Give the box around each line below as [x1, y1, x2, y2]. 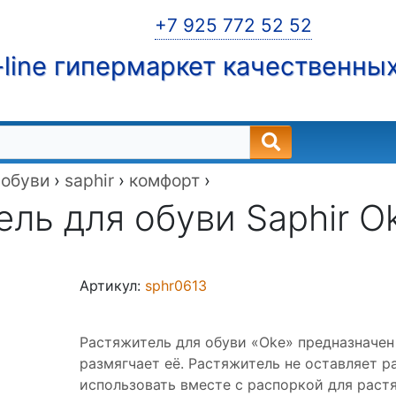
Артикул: [80, 277, 146, 294]
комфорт [129, 170, 200, 191]
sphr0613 [145, 277, 208, 294]
